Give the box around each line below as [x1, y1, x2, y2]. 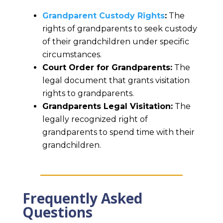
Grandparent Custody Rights [42, 11, 165, 21]
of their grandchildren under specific [42, 37, 189, 47]
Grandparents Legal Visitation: [42, 102, 173, 111]
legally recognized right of [42, 114, 148, 124]
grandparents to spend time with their [42, 127, 195, 137]
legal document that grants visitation [42, 76, 190, 86]
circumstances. [42, 50, 102, 60]
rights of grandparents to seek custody [42, 24, 197, 34]
